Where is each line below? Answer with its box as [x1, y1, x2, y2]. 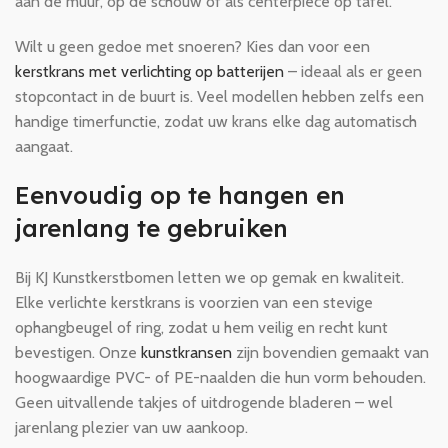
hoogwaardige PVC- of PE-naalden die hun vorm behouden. [15, 368, 426, 387]
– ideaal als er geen [284, 62, 422, 81]
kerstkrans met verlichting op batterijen [15, 62, 284, 81]
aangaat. [15, 137, 73, 156]
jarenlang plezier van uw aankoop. [15, 418, 248, 437]
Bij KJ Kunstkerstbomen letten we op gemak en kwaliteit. [15, 268, 404, 287]
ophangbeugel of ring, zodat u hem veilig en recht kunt [15, 318, 388, 337]
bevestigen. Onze [15, 343, 141, 362]
